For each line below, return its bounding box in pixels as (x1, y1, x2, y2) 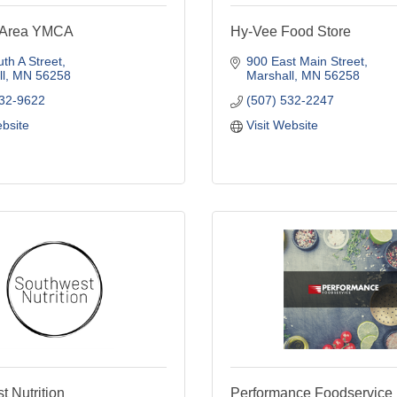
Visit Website (245, 117, 318, 132)
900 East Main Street (245, 53, 364, 68)
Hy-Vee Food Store (230, 23, 351, 39)
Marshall (245, 67, 294, 82)
